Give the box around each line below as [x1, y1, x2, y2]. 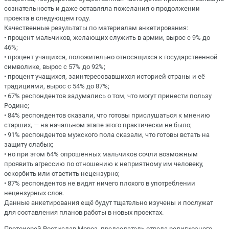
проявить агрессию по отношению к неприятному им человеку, [4, 160, 203, 168]
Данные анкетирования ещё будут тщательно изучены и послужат [4, 199, 213, 207]
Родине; [4, 102, 29, 110]
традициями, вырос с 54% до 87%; [4, 82, 109, 90]
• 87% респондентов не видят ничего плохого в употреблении [4, 179, 195, 188]
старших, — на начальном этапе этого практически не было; [4, 121, 192, 129]
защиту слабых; [4, 141, 53, 149]
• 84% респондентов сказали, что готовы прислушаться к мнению [4, 111, 210, 120]
